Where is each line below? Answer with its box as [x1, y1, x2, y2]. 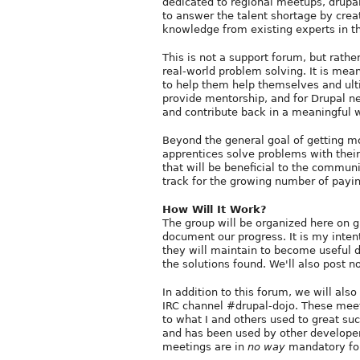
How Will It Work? [162, 202, 267, 215]
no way [247, 340, 285, 353]
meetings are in [162, 340, 247, 353]
